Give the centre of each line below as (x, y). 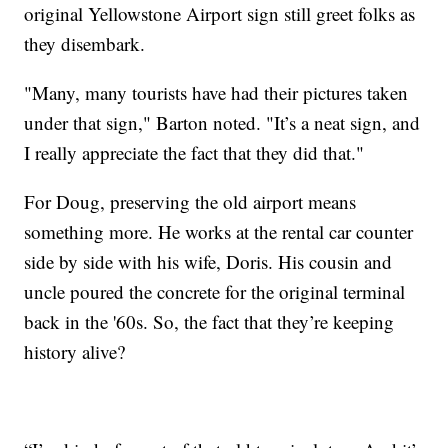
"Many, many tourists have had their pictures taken (216, 92)
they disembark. (85, 43)
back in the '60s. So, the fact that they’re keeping (209, 321)
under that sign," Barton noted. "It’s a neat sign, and (222, 122)
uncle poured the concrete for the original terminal (215, 291)
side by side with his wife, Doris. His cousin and (208, 261)
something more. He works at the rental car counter (219, 231)
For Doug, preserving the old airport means (190, 201)
